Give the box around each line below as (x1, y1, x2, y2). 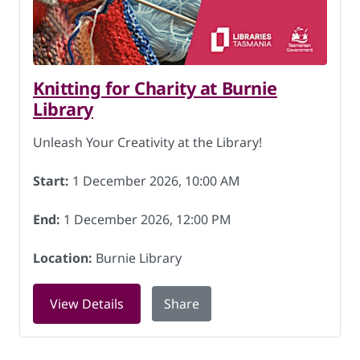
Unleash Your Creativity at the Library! (33, 133, 262, 151)
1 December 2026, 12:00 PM (60, 211, 231, 228)
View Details (50, 295, 124, 313)
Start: (33, 172, 69, 190)
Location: (33, 249, 92, 267)
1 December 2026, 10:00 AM (69, 172, 240, 190)
